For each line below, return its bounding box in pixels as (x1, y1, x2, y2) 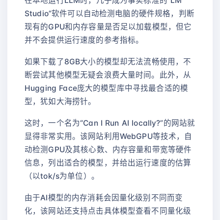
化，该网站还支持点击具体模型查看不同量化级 (25, 206, 192, 216)
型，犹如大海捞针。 (25, 97, 96, 107)
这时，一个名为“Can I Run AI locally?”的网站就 (25, 118, 195, 128)
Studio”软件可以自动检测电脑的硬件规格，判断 (25, 9, 194, 19)
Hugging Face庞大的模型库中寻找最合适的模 (25, 83, 189, 93)
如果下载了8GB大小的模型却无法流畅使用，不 (25, 57, 192, 67)
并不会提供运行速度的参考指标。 (25, 35, 144, 45)
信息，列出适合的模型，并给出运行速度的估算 (25, 158, 192, 168)
